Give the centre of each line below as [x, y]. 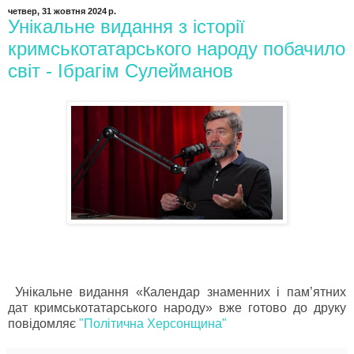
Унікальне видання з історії [126, 26]
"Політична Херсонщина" [151, 324]
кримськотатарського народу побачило [177, 48]
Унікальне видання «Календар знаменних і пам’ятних [177, 292]
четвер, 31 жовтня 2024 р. [62, 11]
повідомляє [42, 324]
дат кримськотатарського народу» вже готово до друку [177, 308]
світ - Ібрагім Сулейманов [121, 70]
